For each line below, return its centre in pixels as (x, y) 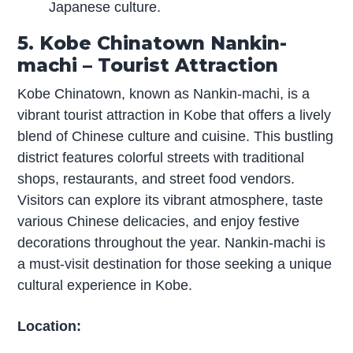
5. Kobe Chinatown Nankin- (152, 43)
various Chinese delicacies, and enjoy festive (159, 221)
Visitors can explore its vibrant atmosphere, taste (171, 200)
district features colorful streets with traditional (161, 157)
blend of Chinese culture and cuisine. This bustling (176, 136)
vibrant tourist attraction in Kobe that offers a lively (175, 115)
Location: (50, 326)
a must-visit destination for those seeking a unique (175, 264)
